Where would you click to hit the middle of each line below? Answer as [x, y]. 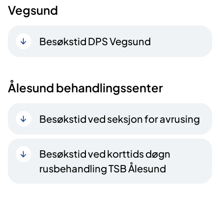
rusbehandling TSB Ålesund [103, 168]
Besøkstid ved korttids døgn [105, 153]
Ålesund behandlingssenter [85, 87]
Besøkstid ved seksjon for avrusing [120, 118]
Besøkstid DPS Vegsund [95, 41]
